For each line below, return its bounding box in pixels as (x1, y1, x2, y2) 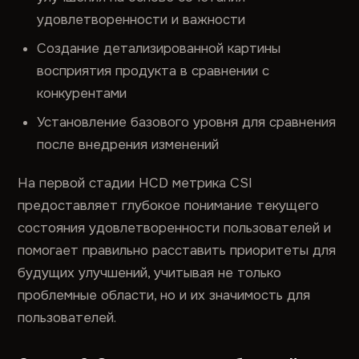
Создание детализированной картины (37, 39, 281, 57)
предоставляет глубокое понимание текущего (18, 196, 320, 214)
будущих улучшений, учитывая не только (18, 264, 282, 281)
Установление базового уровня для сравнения (37, 113, 337, 131)
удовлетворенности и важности (37, 10, 246, 28)
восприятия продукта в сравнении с (37, 62, 270, 79)
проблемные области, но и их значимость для (18, 286, 311, 304)
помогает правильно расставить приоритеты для (18, 241, 337, 259)
